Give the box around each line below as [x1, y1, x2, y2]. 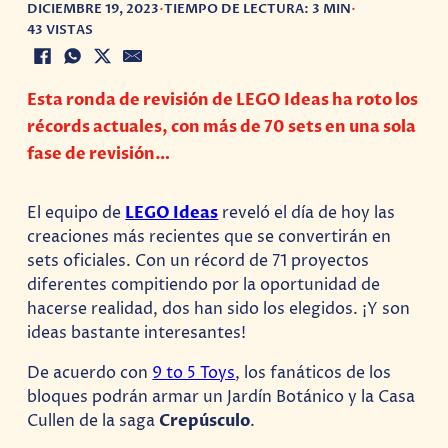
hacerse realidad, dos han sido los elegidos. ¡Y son [27, 297, 411, 320]
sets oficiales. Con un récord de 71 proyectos [27, 249, 370, 272]
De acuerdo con [27, 362, 153, 385]
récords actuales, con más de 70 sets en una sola [27, 116, 417, 139]
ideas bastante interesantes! [27, 321, 247, 344]
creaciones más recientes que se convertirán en [27, 225, 392, 248]
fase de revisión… [27, 143, 171, 166]
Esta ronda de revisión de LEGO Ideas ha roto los [27, 89, 419, 112]
